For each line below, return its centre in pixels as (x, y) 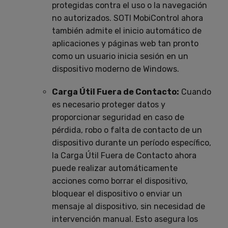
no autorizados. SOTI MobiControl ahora (127, 18)
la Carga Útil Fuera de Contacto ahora (124, 155)
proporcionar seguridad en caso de (118, 117)
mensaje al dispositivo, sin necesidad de (129, 206)
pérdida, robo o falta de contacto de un (127, 130)
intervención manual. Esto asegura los (125, 219)
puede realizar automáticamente (115, 168)
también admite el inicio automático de (127, 31)
